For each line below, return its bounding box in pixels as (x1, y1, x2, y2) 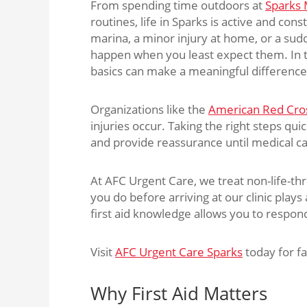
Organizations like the (90, 101, 208, 117)
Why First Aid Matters (90, 281, 267, 306)
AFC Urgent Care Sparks (115, 244, 243, 260)
